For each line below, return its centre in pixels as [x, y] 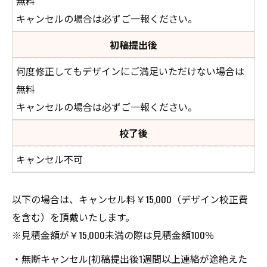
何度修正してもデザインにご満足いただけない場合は [130, 71]
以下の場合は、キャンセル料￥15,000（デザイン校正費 [130, 199]
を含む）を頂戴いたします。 [73, 217]
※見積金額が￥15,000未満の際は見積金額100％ [113, 235]
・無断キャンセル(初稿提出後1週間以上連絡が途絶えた [130, 259]
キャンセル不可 [49, 159]
